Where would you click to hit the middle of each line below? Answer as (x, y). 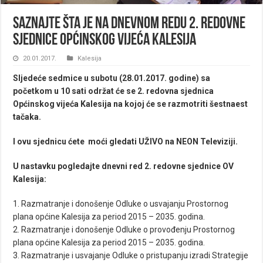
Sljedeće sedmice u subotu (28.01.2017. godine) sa (112, 78)
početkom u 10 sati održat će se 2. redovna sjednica (114, 91)
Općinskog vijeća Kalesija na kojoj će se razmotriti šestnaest (131, 104)
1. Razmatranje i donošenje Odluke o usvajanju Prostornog (121, 203)
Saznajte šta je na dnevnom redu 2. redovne (129, 24)
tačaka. (27, 117)
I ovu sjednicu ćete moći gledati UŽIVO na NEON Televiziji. (126, 141)
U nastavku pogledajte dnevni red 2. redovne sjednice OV (124, 166)
